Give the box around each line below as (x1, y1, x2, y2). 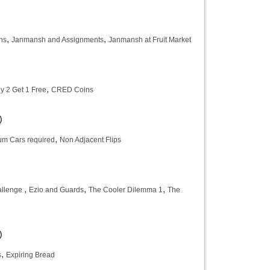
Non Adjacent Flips (60, 136, 121, 144)
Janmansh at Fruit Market (108, 36, 191, 44)
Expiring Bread (6, 251, 55, 259)
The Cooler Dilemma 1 (89, 186, 163, 194)
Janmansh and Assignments (11, 36, 104, 44)
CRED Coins (51, 86, 93, 94)
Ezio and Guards (29, 186, 84, 194)
